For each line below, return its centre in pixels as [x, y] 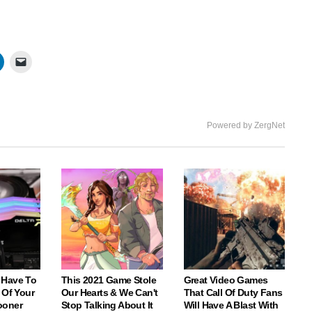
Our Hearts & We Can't [110, 293]
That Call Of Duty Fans [233, 293]
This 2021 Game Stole [109, 280]
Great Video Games [226, 280]
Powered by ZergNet [246, 125]
